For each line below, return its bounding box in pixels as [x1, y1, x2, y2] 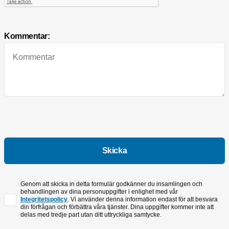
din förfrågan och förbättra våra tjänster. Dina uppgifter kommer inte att [20, 203, 214, 211]
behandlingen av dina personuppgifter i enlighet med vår [20, 188, 178, 196]
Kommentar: [4, 32, 50, 41]
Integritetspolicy [20, 196, 67, 203]
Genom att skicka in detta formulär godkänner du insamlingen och [20, 180, 202, 188]
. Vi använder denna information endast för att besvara [67, 196, 218, 203]
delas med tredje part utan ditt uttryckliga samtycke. [20, 211, 162, 219]
